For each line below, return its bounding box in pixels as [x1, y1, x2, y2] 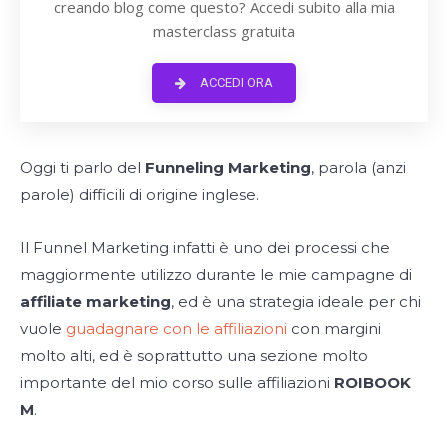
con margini [287, 318, 381, 338]
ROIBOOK [334, 372, 411, 392]
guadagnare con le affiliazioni [66, 318, 287, 338]
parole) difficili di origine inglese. [20, 184, 259, 204]
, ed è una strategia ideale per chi [171, 291, 421, 311]
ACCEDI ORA [200, 75, 273, 91]
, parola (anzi [311, 157, 406, 177]
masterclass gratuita [153, 20, 295, 41]
